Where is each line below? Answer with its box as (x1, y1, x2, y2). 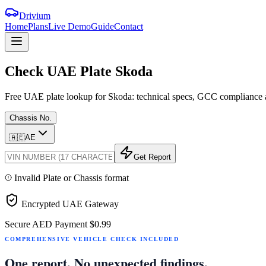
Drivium (19, 11, 50, 21)
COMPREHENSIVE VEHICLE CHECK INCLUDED (5, 235, 179, 242)
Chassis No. (9, 113, 52, 122)
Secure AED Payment (5, 218, 87, 229)
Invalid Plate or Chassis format (14, 172, 129, 183)
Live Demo (48, 21, 91, 31)
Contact (114, 21, 143, 31)
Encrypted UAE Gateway (21, 198, 119, 209)
